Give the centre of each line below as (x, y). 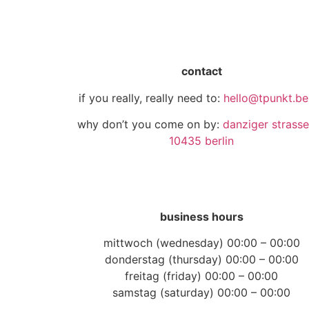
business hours (201, 216)
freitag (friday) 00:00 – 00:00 (201, 276)
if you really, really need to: (151, 98)
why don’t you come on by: (150, 124)
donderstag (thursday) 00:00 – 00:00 (201, 259)
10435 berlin (201, 140)
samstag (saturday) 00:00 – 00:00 (201, 292)
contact (201, 71)
